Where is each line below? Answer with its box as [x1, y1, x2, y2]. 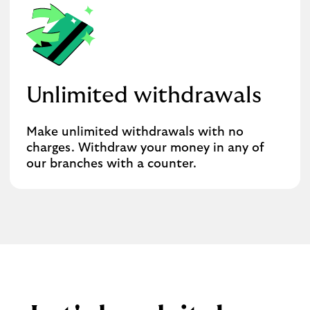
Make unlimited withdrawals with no [26, 126, 244, 138]
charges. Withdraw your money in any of [26, 142, 264, 154]
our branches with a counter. [26, 158, 197, 170]
